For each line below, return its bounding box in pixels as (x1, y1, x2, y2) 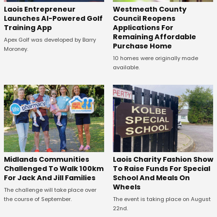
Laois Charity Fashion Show (112, 154, 213, 164)
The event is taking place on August (112, 195, 211, 203)
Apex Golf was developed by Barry (4, 36, 96, 44)
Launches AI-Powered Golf (4, 14, 103, 24)
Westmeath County (112, 4, 186, 15)
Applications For (112, 23, 173, 33)
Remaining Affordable (112, 32, 196, 42)
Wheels (112, 182, 140, 192)
